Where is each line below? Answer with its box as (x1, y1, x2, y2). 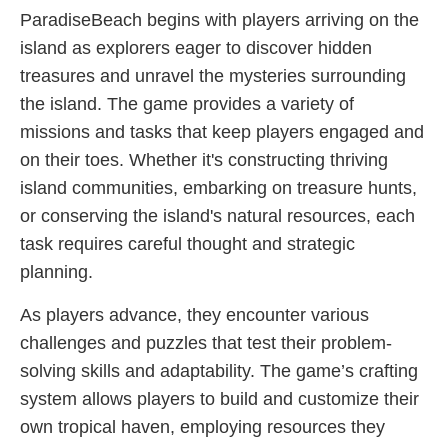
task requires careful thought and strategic (20, 234, 355, 254)
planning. (20, 262, 93, 282)
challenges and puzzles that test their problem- (20, 333, 392, 353)
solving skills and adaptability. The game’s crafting (20, 361, 418, 381)
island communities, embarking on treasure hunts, (20, 178, 417, 198)
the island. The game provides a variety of (20, 94, 354, 114)
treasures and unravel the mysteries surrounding (20, 66, 406, 86)
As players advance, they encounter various (20, 305, 369, 325)
